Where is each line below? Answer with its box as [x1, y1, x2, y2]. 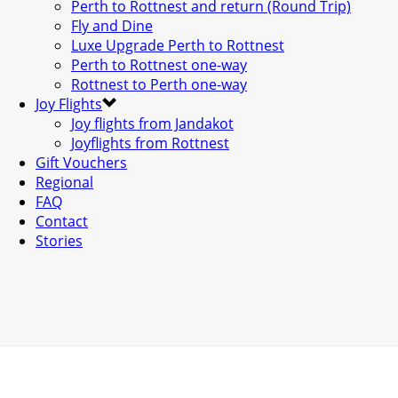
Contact [36, 211, 88, 231]
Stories [36, 231, 83, 251]
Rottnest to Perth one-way [71, 75, 247, 94]
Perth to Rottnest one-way [71, 55, 247, 75]
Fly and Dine [71, 16, 153, 36]
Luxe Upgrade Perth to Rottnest [71, 36, 284, 55]
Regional [36, 172, 93, 192]
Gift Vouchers [36, 153, 127, 172]
